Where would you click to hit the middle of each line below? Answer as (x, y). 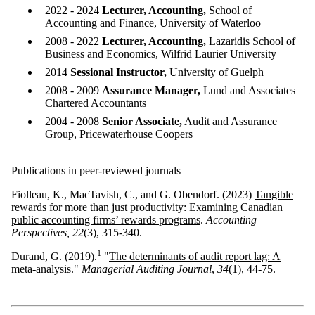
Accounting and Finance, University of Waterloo (153, 22)
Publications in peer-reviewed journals (96, 170)
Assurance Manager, (151, 90)
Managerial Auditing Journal (147, 269)
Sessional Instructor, (118, 72)
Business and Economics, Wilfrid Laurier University (161, 53)
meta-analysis (41, 269)
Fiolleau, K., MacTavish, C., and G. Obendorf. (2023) (133, 194)
